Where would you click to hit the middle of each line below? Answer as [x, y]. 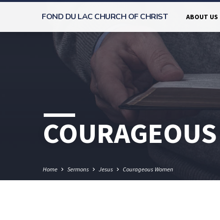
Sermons [78, 169]
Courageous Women [148, 169]
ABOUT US [202, 17]
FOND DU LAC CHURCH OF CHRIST [105, 17]
